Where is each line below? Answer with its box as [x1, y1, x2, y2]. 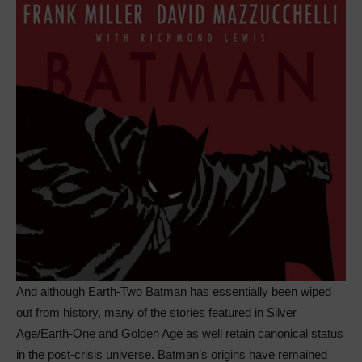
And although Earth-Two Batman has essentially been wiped [16, 284, 331, 299]
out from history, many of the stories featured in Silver [16, 305, 297, 320]
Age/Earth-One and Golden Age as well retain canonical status [16, 326, 343, 341]
